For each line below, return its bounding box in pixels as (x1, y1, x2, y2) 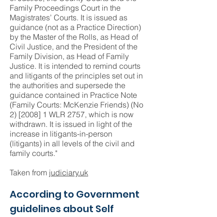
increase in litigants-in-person (10, 129, 112, 139)
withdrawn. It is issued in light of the (10, 119, 132, 129)
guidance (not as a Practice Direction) (10, 22, 141, 32)
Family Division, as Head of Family (10, 51, 129, 61)
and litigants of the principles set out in (10, 71, 143, 80)
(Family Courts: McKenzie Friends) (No (10, 100, 143, 109)
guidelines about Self (10, 202, 114, 216)
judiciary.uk (49, 168, 88, 177)
